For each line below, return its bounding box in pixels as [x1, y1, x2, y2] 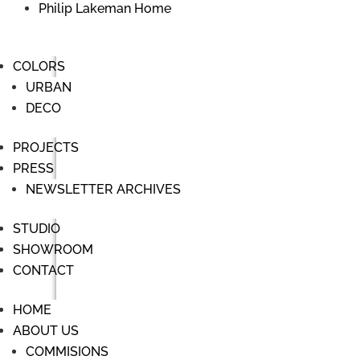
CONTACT [13, 263, 74, 278]
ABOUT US [13, 323, 79, 338]
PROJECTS [13, 140, 79, 155]
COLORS [13, 59, 65, 74]
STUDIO [13, 221, 60, 236]
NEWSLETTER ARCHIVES [26, 182, 181, 197]
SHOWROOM [13, 242, 93, 257]
